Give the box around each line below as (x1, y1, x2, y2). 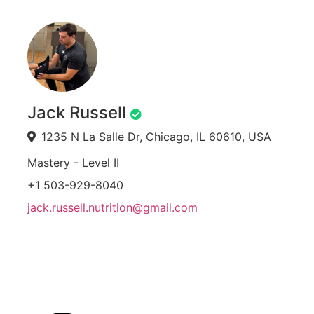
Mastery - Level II (27, 156, 119, 170)
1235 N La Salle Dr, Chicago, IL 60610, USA (41, 130, 271, 144)
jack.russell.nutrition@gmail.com (27, 200, 198, 215)
